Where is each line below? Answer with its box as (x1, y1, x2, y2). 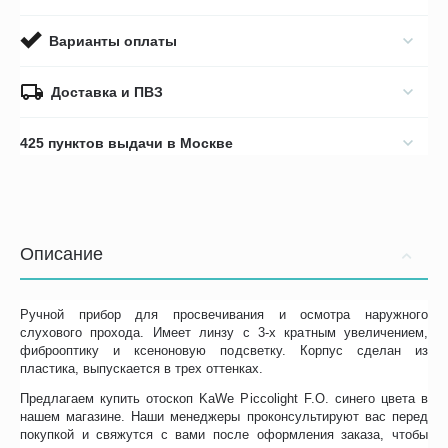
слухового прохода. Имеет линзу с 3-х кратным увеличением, (20, 325, 428, 341)
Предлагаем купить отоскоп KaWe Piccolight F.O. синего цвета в (20, 391, 428, 407)
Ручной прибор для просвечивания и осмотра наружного (20, 307, 428, 323)
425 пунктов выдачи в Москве (20, 135, 234, 152)
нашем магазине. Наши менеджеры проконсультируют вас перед (20, 409, 428, 425)
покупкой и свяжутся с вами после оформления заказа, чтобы (20, 427, 428, 443)
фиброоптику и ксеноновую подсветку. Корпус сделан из (20, 343, 428, 359)
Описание (20, 244, 103, 265)
